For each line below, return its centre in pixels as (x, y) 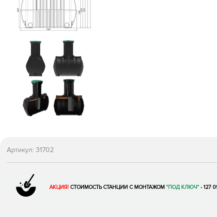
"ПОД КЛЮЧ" (182, 187)
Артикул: (21, 150)
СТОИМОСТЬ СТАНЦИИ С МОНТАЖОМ (118, 187)
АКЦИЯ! (59, 187)
